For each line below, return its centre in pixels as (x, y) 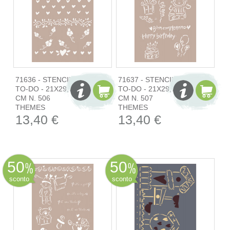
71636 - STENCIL (44, 79)
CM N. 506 (33, 98)
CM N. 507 (135, 98)
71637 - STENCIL (146, 79)
